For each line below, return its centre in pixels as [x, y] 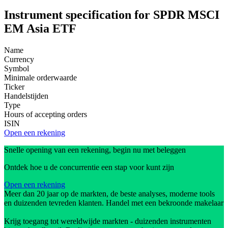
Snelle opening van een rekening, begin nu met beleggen [95, 150]
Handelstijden [26, 96]
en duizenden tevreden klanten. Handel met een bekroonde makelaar [114, 203]
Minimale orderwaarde [40, 78]
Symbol [17, 69]
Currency [19, 60]
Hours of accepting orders [46, 115]
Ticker [14, 87]
